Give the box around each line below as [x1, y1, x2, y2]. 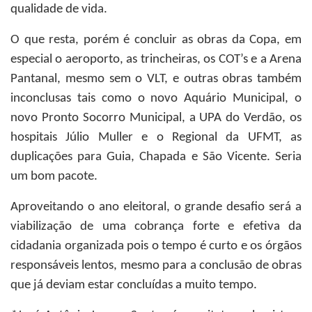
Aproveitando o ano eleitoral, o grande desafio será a [10, 201, 302, 214]
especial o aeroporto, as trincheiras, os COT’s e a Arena [10, 53, 302, 66]
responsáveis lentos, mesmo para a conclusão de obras [10, 259, 302, 272]
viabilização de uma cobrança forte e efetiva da [10, 220, 302, 233]
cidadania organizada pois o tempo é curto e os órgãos [10, 240, 302, 253]
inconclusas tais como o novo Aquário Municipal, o [10, 92, 302, 105]
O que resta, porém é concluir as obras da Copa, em [10, 33, 302, 47]
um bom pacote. [10, 170, 97, 183]
